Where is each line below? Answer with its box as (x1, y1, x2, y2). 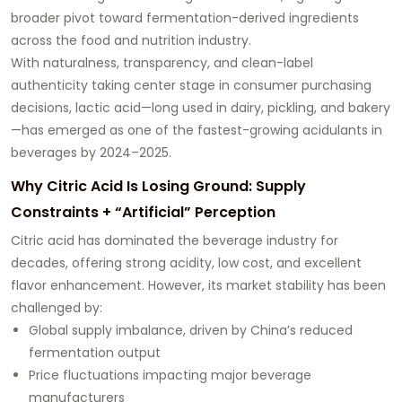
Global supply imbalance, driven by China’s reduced (29, 320, 353, 339)
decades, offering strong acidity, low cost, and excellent (11, 253, 362, 272)
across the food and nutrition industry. (11, 31, 251, 49)
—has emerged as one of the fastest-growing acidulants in (11, 120, 382, 139)
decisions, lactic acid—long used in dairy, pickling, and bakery (11, 98, 390, 117)
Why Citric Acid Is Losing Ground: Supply (11, 175, 306, 197)
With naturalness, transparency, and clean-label (11, 53, 313, 72)
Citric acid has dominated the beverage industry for (11, 231, 338, 249)
